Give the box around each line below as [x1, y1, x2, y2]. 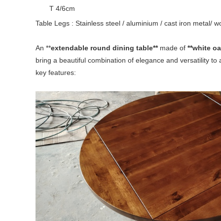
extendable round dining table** [51, 43, 160, 52]
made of [160, 43, 185, 52]
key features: [36, 68, 76, 76]
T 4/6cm [36, 4, 75, 12]
